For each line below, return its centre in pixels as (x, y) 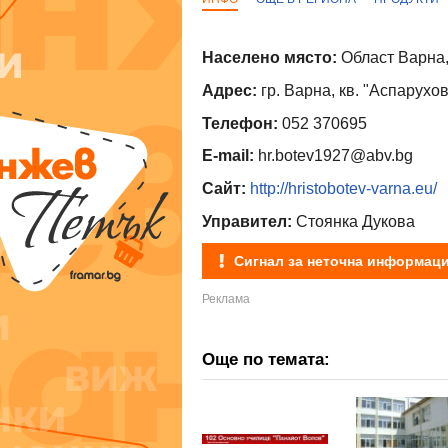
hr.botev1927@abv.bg (333, 156)
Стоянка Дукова (353, 222)
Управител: (247, 222)
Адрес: (229, 90)
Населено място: (269, 57)
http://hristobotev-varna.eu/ (343, 189)
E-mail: (228, 156)
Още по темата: (266, 360)
